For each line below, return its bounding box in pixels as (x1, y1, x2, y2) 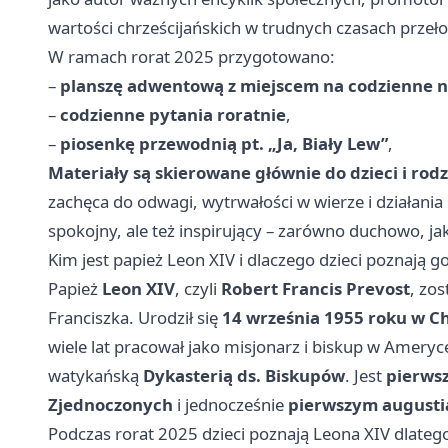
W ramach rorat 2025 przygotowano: (48, 45, 335, 69)
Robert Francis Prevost (221, 277, 410, 301)
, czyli (175, 277, 221, 301)
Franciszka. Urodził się (48, 306, 222, 330)
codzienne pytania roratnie (60, 103, 286, 127)
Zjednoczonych (48, 393, 173, 417)
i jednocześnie (173, 393, 288, 417)
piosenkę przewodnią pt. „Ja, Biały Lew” (60, 132, 388, 156)
